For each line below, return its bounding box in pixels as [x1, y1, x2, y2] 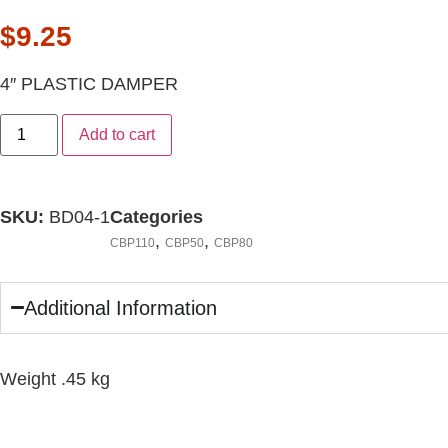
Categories [110, 206, 203, 227]
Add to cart [79, 125, 156, 143]
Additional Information [24, 296, 218, 319]
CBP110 [110, 235, 155, 250]
